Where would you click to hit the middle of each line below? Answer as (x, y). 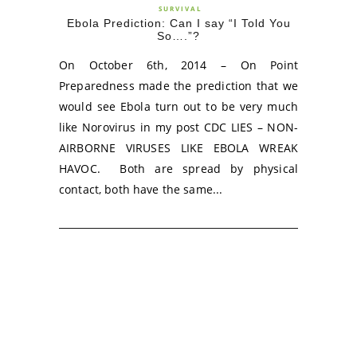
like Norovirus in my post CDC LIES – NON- (178, 127)
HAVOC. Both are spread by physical (178, 169)
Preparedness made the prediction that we (178, 86)
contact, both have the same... (141, 189)
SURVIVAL (180, 8)
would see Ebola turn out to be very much (178, 106)
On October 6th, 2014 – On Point (178, 65)
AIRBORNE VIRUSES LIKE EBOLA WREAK (178, 148)
